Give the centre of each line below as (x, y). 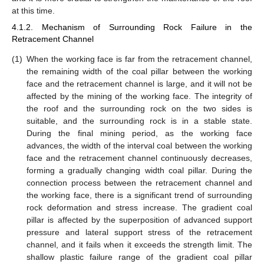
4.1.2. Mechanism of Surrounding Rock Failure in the (132, 27)
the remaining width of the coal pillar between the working (139, 72)
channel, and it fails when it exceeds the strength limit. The (139, 245)
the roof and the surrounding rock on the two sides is (139, 109)
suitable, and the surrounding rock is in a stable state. (139, 121)
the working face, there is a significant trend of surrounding (139, 195)
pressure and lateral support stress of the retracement (139, 232)
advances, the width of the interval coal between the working (139, 146)
